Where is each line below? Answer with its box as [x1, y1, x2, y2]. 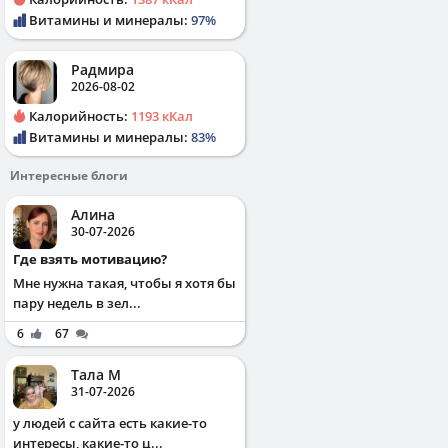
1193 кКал [131, 106, 193, 125]
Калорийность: [26, 106, 131, 125]
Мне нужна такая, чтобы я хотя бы [13, 273, 236, 292]
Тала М [71, 364, 121, 384]
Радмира [71, 59, 134, 79]
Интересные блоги [10, 166, 128, 184]
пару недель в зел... [13, 293, 141, 312]
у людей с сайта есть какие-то [13, 413, 207, 432]
